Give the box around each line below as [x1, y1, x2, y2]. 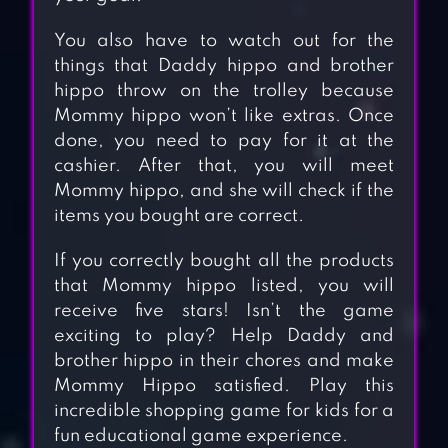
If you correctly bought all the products [53, 252, 395, 271]
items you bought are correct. [53, 207, 304, 226]
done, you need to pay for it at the [53, 132, 395, 151]
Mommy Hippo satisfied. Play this [53, 377, 395, 396]
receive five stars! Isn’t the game [53, 302, 395, 321]
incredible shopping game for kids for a [53, 402, 395, 421]
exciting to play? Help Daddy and [53, 327, 395, 346]
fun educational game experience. [53, 427, 348, 446]
